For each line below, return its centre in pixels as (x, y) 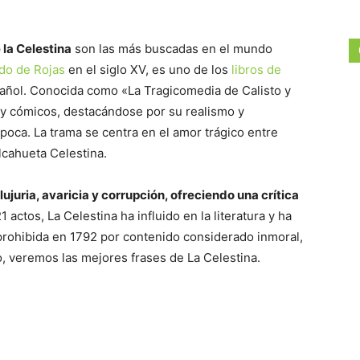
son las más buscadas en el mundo (172, 49)
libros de (256, 70)
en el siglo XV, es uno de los (148, 70)
